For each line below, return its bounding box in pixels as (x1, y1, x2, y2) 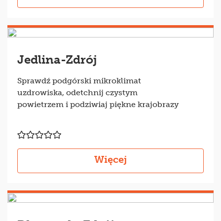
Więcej (94, 153, 127, 165)
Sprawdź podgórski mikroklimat (17, 75, 141, 85)
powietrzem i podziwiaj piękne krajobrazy (17, 99, 179, 109)
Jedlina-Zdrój (17, 52, 97, 67)
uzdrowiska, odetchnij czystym (17, 87, 138, 97)
